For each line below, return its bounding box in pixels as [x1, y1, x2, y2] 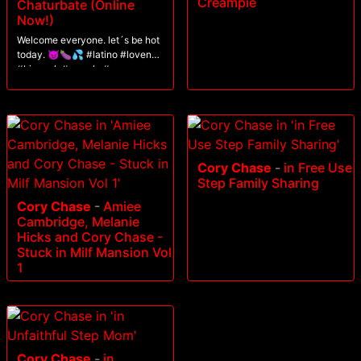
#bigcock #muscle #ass [17, 63, 125, 76]
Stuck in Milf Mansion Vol [17, 244, 172, 261]
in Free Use [284, 160, 352, 176]
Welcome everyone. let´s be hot [17, 34, 160, 47]
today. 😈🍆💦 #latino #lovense [17, 48, 86, 61]
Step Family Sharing [197, 175, 319, 192]
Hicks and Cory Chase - [17, 229, 163, 246]
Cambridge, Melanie [17, 214, 139, 230]
